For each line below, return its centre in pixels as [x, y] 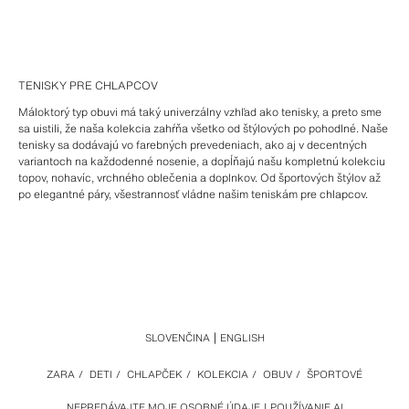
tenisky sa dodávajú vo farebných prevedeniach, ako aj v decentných [193, 145]
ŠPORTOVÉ [335, 375]
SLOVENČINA [177, 338]
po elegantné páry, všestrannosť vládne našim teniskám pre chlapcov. [193, 194]
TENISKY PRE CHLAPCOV [88, 86]
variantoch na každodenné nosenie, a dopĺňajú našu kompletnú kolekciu [202, 162]
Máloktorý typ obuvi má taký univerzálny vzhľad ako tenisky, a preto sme [200, 112]
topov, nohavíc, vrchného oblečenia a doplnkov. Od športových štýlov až [199, 178]
